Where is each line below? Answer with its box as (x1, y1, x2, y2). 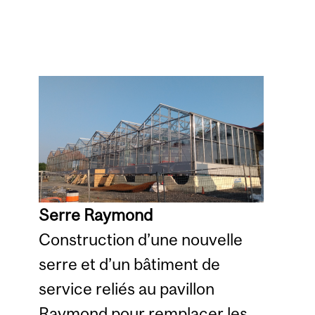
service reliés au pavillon (38, 278, 214, 298)
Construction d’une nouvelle (38, 229, 243, 249)
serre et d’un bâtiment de (38, 254, 220, 274)
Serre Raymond (38, 205, 153, 224)
